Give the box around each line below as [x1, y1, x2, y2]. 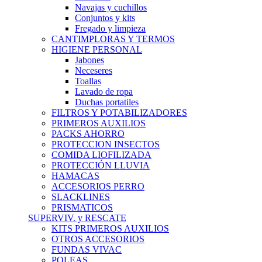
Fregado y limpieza [75, 23, 146, 33]
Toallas [75, 76, 101, 86]
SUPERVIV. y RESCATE [28, 213, 126, 223]
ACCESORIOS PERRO [51, 181, 144, 191]
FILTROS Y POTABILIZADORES [51, 108, 187, 118]
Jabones [75, 55, 104, 65]
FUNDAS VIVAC [51, 244, 122, 254]
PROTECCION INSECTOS [51, 139, 160, 149]
